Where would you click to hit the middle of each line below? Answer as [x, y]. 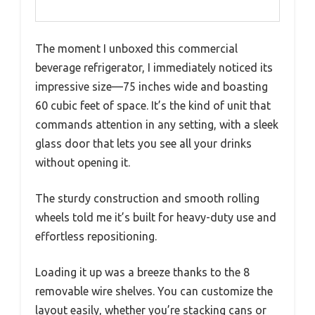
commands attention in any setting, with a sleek [157, 125]
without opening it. [83, 163]
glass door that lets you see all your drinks [143, 144]
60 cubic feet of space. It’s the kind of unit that [153, 106]
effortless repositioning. [96, 237]
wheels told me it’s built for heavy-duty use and [156, 218]
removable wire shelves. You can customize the [154, 291]
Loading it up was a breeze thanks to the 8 [142, 272]
